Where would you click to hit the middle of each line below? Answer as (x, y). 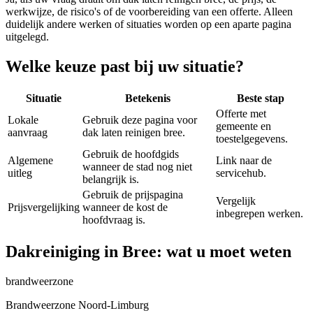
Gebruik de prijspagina (133, 195)
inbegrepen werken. (260, 214)
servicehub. (241, 173)
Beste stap (261, 99)
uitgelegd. (27, 37)
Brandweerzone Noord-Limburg (77, 305)
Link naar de (244, 161)
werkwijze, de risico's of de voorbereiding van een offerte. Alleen (149, 12)
